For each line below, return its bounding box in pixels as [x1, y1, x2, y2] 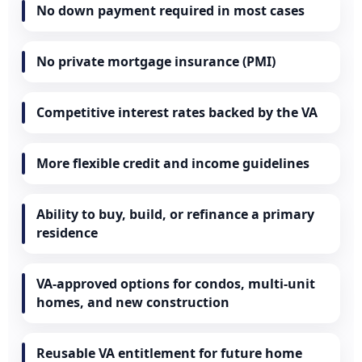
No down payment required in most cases [36, 2, 305, 20]
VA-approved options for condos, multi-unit [36, 275, 316, 293]
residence [36, 224, 99, 242]
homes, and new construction [36, 293, 230, 312]
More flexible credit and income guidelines [36, 154, 310, 173]
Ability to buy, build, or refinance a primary [36, 205, 315, 224]
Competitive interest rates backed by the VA [36, 103, 318, 122]
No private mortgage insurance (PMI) [36, 53, 276, 71]
